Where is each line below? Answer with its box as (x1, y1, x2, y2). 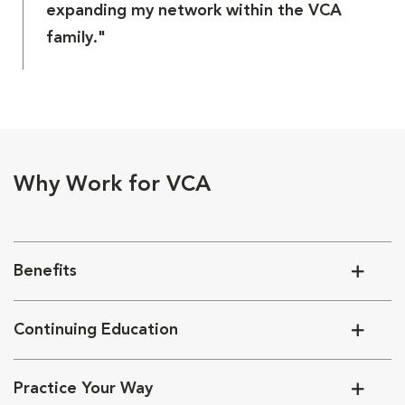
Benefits (14, 263, 77, 279)
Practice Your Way (14, 381, 153, 397)
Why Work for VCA (14, 174, 211, 196)
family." (46, 30, 106, 46)
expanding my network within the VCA (46, 3, 342, 19)
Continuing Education (14, 322, 178, 338)
